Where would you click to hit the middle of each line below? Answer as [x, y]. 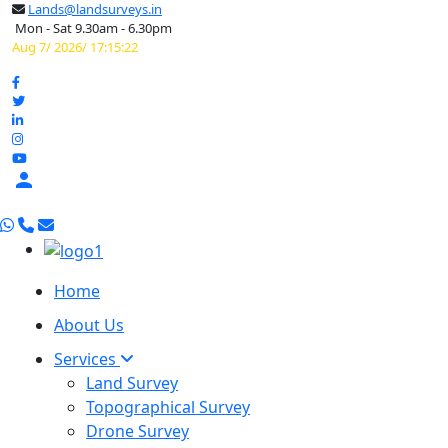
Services [87, 358]
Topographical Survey [168, 406]
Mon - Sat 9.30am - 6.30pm [92, 28]
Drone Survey [137, 430]
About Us [89, 324]
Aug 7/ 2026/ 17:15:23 [75, 47]
